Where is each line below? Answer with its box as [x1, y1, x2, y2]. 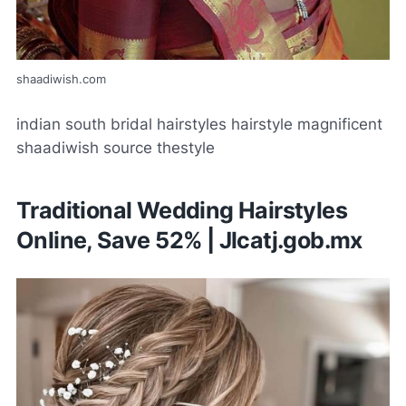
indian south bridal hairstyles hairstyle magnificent [16, 115, 382, 134]
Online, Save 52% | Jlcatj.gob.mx [16, 227, 362, 255]
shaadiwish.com [16, 72, 106, 87]
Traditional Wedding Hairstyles [16, 197, 347, 225]
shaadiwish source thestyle [16, 139, 215, 158]
